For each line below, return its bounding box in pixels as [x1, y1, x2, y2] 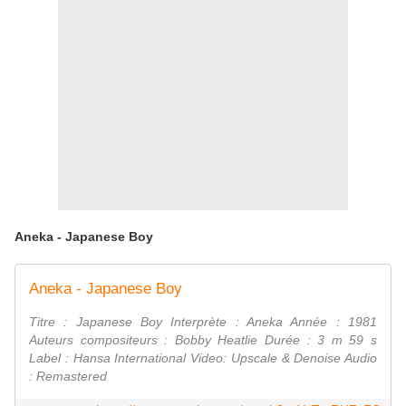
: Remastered [29, 369, 107, 384]
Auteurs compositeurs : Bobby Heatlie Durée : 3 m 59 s [29, 333, 377, 348]
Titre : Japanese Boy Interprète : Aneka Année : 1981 [29, 314, 377, 330]
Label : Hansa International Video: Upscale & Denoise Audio [29, 351, 377, 366]
